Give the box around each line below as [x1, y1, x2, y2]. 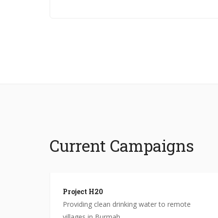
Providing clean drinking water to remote [62, 199, 191, 209]
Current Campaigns [50, 134, 194, 156]
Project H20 [62, 186, 103, 196]
